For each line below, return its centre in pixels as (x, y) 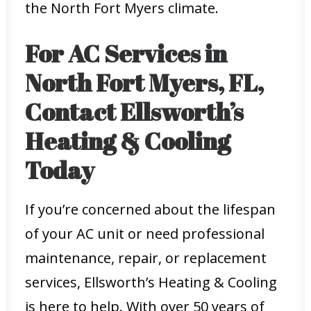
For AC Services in (126, 53)
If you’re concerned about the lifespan (150, 209)
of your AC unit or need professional (145, 234)
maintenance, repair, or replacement (146, 258)
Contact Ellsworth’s (134, 111)
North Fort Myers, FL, (144, 82)
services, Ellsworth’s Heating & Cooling (151, 282)
